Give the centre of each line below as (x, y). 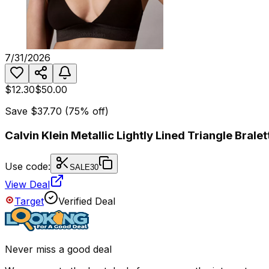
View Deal (27, 184)
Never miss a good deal (58, 249)
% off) (94, 111)
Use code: (28, 166)
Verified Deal (87, 201)
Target (29, 201)
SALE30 (84, 167)
